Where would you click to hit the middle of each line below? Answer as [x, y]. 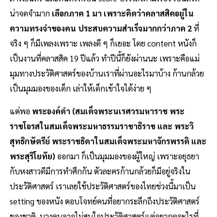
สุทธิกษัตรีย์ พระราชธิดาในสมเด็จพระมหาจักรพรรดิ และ [108, 141]
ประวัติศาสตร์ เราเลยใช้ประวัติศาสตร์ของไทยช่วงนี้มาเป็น [103, 186]
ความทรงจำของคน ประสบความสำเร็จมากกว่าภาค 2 [102, 28]
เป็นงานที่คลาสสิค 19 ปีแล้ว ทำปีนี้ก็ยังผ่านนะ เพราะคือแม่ [105, 58]
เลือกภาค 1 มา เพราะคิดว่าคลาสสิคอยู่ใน [123, 13]
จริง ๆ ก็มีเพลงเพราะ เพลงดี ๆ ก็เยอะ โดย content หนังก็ [103, 43]
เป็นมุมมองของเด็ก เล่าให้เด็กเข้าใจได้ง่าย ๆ [81, 88]
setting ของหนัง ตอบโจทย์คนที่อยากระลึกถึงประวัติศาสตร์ [105, 201]
